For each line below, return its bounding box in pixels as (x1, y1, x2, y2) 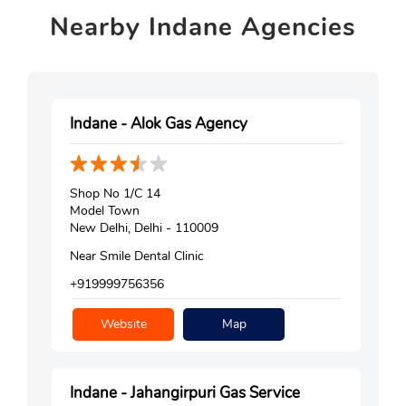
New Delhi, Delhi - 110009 (70, 219, 218, 237)
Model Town (70, 202, 140, 220)
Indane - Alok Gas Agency (70, 113, 247, 135)
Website (100, 315, 147, 333)
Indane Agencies (140, 10, 356, 45)
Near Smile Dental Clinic (70, 247, 204, 266)
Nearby (50, 10, 140, 45)
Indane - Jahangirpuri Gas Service (70, 382, 300, 404)
